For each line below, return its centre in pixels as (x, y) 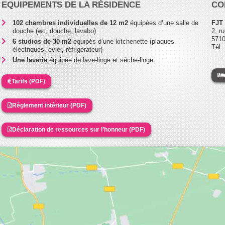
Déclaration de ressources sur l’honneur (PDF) (78, 129)
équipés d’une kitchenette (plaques (123, 41)
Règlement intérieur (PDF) (49, 105)
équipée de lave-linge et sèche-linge (100, 60)
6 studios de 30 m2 (42, 41)
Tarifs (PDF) (28, 81)
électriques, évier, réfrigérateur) (58, 49)
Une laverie (30, 60)
